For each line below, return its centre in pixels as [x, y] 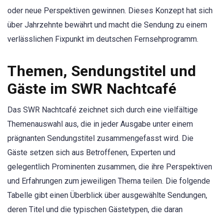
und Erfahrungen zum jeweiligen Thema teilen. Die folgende [109, 181]
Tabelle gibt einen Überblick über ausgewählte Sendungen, [107, 195]
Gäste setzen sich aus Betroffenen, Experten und [91, 153]
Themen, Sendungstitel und [102, 71]
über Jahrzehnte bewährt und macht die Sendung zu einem [107, 25]
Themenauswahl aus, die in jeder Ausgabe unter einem [100, 124]
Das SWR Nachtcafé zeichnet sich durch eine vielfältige [103, 110]
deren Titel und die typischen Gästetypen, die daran [95, 210]
